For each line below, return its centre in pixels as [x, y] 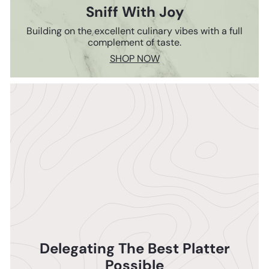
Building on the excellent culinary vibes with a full [134, 31]
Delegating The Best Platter [134, 249]
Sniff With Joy [134, 12]
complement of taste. [134, 43]
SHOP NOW [134, 59]
